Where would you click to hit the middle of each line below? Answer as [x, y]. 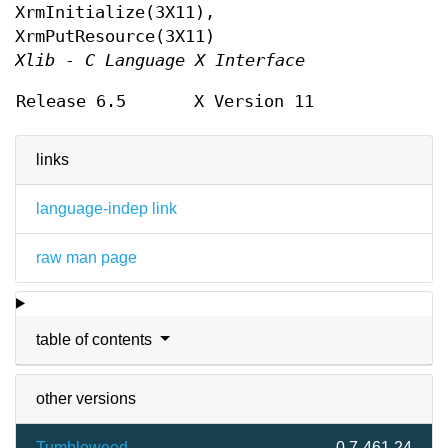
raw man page [86, 257]
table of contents [96, 339]
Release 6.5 [71, 101]
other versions [86, 398]
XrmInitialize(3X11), [115, 12]
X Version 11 [254, 101]
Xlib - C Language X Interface [160, 60]
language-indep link [106, 208]
